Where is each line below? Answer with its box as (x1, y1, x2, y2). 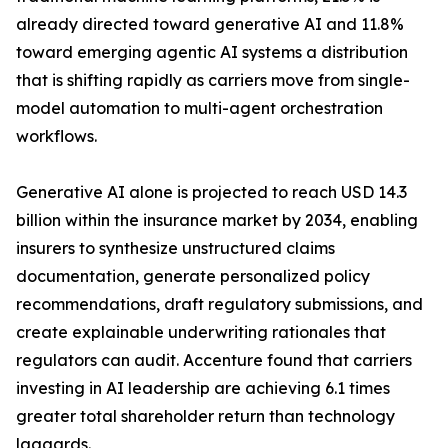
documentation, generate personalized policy (16, 266, 370, 287)
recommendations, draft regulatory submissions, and (16, 294, 423, 315)
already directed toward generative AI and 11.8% (16, 14, 404, 35)
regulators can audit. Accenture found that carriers (16, 350, 412, 371)
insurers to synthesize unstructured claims (16, 238, 335, 259)
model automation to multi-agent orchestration (16, 98, 383, 119)
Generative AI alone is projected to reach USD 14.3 (16, 182, 407, 203)
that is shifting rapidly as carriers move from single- (16, 70, 410, 91)
